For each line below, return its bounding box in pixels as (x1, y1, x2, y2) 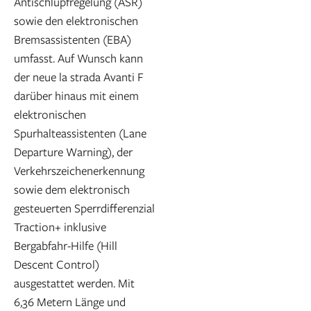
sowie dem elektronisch (14, 181, 130, 198)
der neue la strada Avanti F (14, 69, 144, 85)
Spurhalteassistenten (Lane (14, 125, 146, 142)
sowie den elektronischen (14, 12, 138, 29)
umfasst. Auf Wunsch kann (14, 50, 143, 67)
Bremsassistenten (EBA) (14, 31, 131, 48)
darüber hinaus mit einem (14, 87, 139, 104)
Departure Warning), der (14, 144, 133, 160)
